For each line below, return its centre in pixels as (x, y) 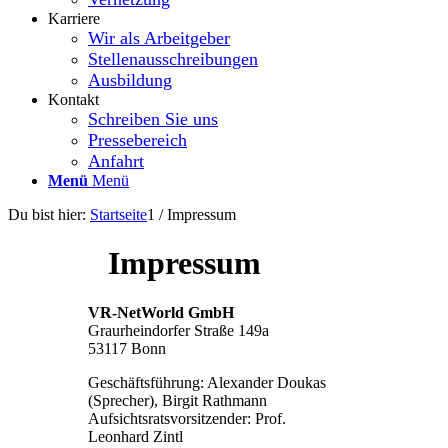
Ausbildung (130, 79)
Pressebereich (137, 139)
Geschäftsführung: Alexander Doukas (207, 382)
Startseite (118, 214)
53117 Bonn (127, 348)
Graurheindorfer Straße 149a (178, 330)
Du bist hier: (47, 214)
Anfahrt (116, 160)
